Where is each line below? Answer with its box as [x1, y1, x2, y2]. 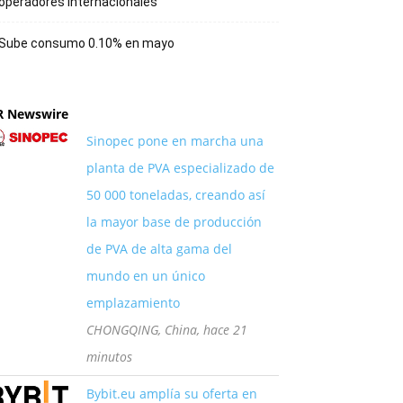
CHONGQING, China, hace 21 [86, 321, 247, 338]
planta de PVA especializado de [86, 159, 274, 176]
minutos [86, 348, 132, 365]
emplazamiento [86, 294, 180, 311]
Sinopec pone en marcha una [86, 132, 264, 149]
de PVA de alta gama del [86, 240, 232, 257]
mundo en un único [86, 267, 205, 284]
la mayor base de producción [86, 213, 262, 230]
